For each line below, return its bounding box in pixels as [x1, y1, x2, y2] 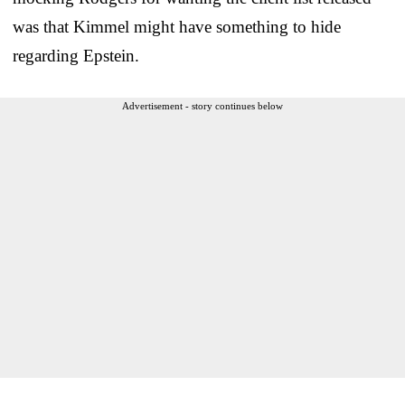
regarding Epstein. [13, 45, 139, 65]
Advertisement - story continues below [122, 99, 283, 111]
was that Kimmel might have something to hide [13, 16, 341, 36]
